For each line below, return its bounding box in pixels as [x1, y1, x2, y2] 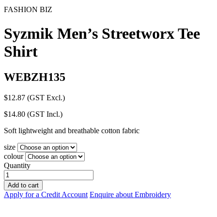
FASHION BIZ [4, 5, 52, 14]
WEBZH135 [4, 71, 65, 84]
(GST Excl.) [27, 93, 65, 102]
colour [4, 152, 23, 161]
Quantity [4, 161, 31, 170]
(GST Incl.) [27, 110, 62, 119]
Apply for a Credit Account [4, 190, 88, 199]
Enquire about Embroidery [90, 190, 171, 199]
